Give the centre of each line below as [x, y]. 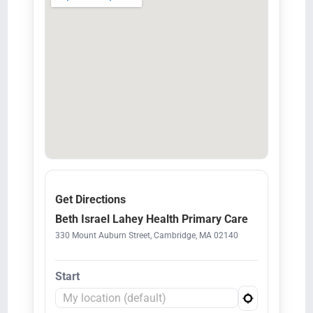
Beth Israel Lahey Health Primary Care [151, 219]
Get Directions [90, 199]
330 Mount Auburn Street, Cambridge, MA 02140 [146, 235]
